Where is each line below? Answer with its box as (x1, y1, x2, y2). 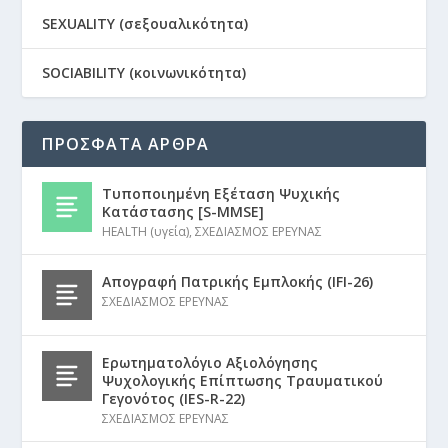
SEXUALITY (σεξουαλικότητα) (42, 14, 249, 34)
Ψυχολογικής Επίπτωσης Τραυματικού (102, 371, 384, 391)
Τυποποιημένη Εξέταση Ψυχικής (102, 184, 341, 204)
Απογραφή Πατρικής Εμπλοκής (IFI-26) (102, 272, 374, 292)
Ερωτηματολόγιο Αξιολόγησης (102, 353, 319, 373)
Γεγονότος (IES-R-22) (102, 389, 246, 409)
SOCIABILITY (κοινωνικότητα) (42, 63, 247, 83)
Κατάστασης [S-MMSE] (102, 202, 265, 222)
